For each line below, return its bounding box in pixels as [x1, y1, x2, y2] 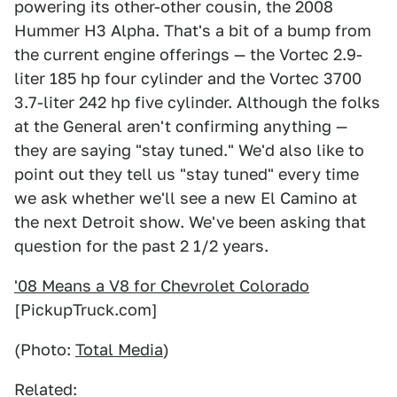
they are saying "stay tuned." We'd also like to [14, 141, 364, 160]
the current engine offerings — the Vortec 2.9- [14, 45, 362, 64]
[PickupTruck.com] [14, 300, 158, 319]
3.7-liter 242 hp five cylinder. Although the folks [14, 93, 380, 112]
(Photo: [14, 340, 75, 359]
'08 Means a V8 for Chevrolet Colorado [14, 276, 309, 295]
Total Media [75, 340, 163, 359]
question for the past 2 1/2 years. [14, 237, 269, 255]
